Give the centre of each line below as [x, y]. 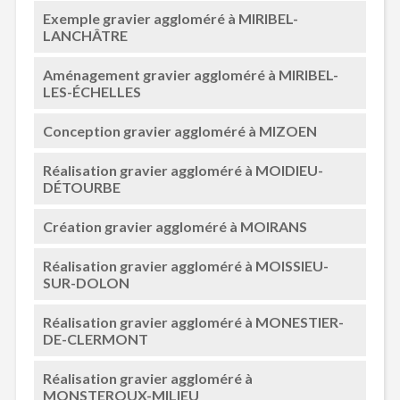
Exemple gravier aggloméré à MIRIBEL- [170, 18]
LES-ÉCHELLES [92, 92]
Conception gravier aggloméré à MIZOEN [179, 131]
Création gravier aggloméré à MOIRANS [175, 226]
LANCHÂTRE [85, 35]
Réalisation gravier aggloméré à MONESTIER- [193, 322]
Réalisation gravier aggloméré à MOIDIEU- [183, 170]
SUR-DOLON [86, 283]
